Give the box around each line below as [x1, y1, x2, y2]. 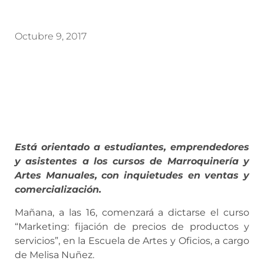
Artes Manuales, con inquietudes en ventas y [15, 170, 249, 181]
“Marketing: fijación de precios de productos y [15, 220, 249, 232]
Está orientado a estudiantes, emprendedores [15, 141, 249, 153]
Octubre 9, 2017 [15, 31, 87, 42]
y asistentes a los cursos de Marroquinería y [15, 156, 249, 167]
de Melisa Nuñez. [15, 249, 94, 260]
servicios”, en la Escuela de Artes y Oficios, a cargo [15, 235, 249, 246]
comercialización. [15, 184, 101, 196]
